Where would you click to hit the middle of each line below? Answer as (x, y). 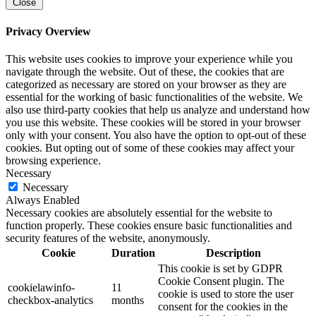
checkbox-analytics (50, 300)
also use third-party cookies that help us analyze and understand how (158, 109)
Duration (133, 253)
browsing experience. (53, 160)
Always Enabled (43, 200)
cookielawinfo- (41, 287)
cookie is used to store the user (226, 293)
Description (233, 253)
